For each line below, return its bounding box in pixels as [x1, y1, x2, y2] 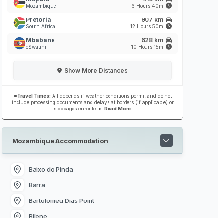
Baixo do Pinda [28, 165, 73, 173]
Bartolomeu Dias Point [28, 196, 94, 204]
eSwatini [26, 44, 46, 50]
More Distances [82, 67, 127, 74]
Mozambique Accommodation [12, 136, 108, 145]
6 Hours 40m [131, 3, 164, 9]
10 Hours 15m [131, 44, 164, 50]
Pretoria [26, 16, 51, 24]
